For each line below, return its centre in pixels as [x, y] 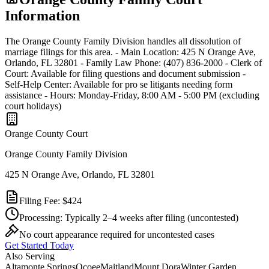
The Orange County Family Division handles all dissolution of [123, 41]
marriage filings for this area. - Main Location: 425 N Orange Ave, [130, 52]
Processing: [42, 217]
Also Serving [30, 256]
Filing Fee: [41, 201]
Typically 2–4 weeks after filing [125, 217]
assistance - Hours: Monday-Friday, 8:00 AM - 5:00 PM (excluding [132, 95]
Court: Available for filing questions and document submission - [125, 73]
